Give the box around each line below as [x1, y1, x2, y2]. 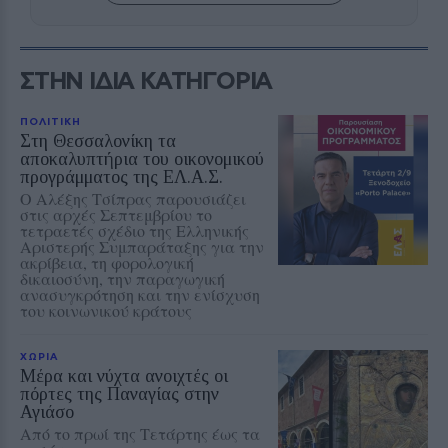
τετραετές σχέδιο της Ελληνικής [20, 219, 249, 241]
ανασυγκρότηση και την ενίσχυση [20, 283, 260, 305]
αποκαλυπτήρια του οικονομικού [20, 148, 264, 169]
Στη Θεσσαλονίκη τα [20, 130, 176, 151]
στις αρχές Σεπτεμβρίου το [20, 203, 212, 225]
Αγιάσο [20, 401, 74, 422]
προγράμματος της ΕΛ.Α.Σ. [20, 166, 223, 187]
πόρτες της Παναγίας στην [20, 383, 219, 404]
